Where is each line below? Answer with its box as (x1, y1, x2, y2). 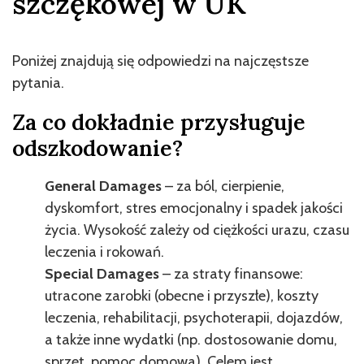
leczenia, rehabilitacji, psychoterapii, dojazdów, (45, 309, 343, 327)
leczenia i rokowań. (45, 243, 164, 261)
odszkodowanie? (12, 134, 183, 162)
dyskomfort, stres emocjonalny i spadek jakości (45, 199, 343, 217)
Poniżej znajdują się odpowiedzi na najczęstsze (12, 52, 309, 70)
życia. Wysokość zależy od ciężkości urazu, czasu (45, 221, 349, 239)
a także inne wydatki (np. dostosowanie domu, (45, 331, 337, 349)
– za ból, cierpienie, (165, 177, 284, 195)
